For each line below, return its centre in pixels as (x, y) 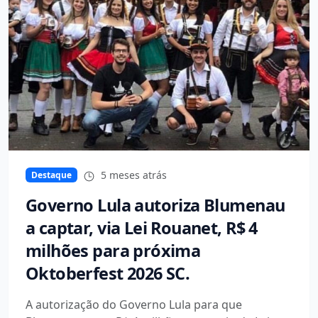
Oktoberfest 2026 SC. (108, 273)
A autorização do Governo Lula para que (134, 305)
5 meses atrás (133, 175)
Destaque (51, 175)
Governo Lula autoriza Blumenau (155, 205)
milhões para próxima (113, 251)
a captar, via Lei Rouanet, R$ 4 (142, 228)
